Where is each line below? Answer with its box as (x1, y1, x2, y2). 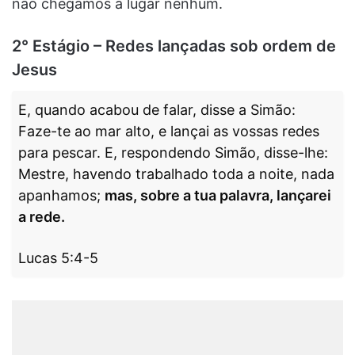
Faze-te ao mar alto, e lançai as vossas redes (18, 122, 319, 139)
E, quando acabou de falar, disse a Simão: (18, 101, 296, 118)
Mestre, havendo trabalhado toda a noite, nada (18, 165, 334, 182)
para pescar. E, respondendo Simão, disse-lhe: (18, 143, 328, 161)
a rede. (18, 208, 65, 225)
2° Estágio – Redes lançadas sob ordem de (12, 36, 336, 55)
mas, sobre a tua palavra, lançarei (105, 186, 331, 204)
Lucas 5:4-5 (18, 249, 98, 266)
